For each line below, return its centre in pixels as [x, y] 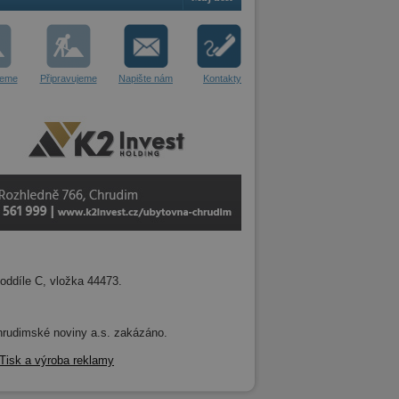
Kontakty [222, 78]
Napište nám [146, 78]
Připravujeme [68, 78]
